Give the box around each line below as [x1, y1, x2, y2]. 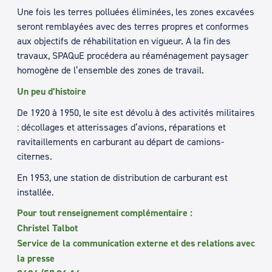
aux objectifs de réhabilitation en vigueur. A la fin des [17, 35, 231, 47]
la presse [17, 252, 55, 265]
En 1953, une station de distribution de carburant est [17, 171, 228, 183]
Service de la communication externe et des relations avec [17, 237, 255, 250]
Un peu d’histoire [17, 84, 86, 98]
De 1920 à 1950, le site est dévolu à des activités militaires [17, 106, 255, 119]
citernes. [17, 150, 52, 163]
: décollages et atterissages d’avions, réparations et [17, 121, 226, 134]
